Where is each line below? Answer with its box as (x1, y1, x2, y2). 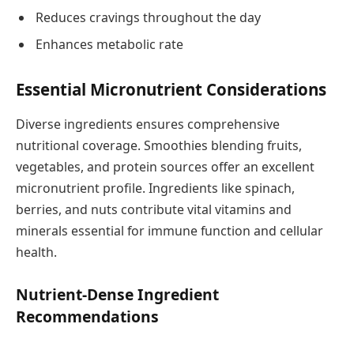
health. (16, 243, 57, 261)
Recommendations (16, 305, 159, 327)
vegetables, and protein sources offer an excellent (16, 157, 314, 175)
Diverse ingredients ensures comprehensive (16, 115, 280, 133)
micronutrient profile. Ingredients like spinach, (16, 179, 295, 197)
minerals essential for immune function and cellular (16, 221, 323, 239)
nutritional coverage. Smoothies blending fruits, (16, 136, 302, 154)
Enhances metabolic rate (36, 35, 183, 53)
